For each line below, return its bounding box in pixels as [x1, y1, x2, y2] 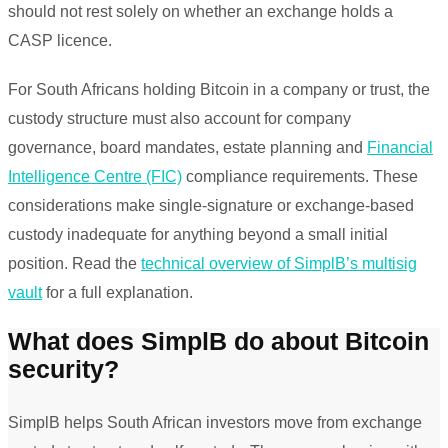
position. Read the [8, 255, 141, 273]
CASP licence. [8, 32, 112, 50]
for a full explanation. [42, 284, 193, 302]
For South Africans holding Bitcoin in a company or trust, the [8, 81, 430, 99]
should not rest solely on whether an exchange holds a [8, 3, 393, 21]
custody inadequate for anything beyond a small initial [8, 226, 388, 244]
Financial [367, 139, 433, 157]
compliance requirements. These [182, 168, 418, 186]
